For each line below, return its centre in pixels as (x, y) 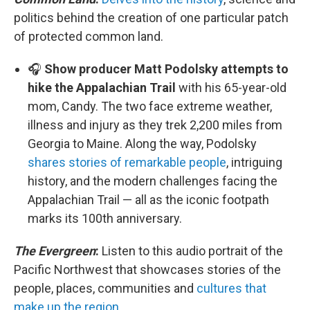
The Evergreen (55, 251)
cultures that (231, 289)
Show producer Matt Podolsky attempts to (166, 69)
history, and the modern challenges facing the (153, 181)
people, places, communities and (105, 289)
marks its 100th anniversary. (105, 219)
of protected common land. (89, 37)
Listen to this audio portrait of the (192, 251)
